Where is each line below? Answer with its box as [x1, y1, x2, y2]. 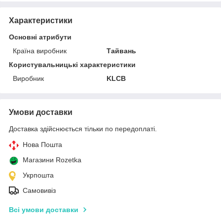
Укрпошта [23, 171, 54, 179]
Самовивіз [23, 186, 56, 194]
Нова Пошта [23, 140, 62, 148]
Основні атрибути [9, 33, 72, 41]
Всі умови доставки [9, 205, 78, 214]
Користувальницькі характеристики [9, 60, 136, 69]
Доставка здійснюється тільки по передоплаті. [9, 124, 157, 133]
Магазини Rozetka [23, 155, 81, 164]
